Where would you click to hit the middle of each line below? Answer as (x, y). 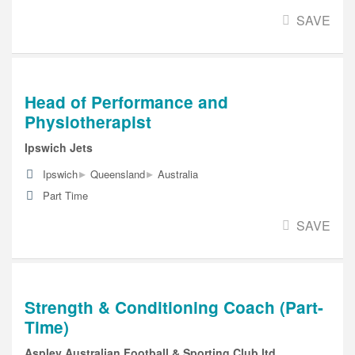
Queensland (118, 174)
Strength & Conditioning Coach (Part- (174, 307)
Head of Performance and (126, 102)
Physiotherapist (88, 122)
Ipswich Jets (59, 147)
